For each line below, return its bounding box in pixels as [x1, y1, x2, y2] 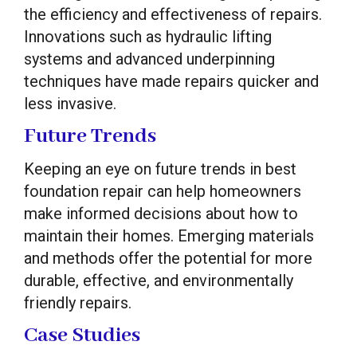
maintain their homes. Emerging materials [24, 226, 314, 245]
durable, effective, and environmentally [24, 270, 293, 290]
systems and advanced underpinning [24, 49, 275, 69]
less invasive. [24, 93, 116, 113]
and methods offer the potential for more [24, 248, 312, 268]
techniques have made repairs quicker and [24, 71, 319, 91]
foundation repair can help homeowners [24, 181, 301, 201]
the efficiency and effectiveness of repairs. [24, 4, 322, 24]
